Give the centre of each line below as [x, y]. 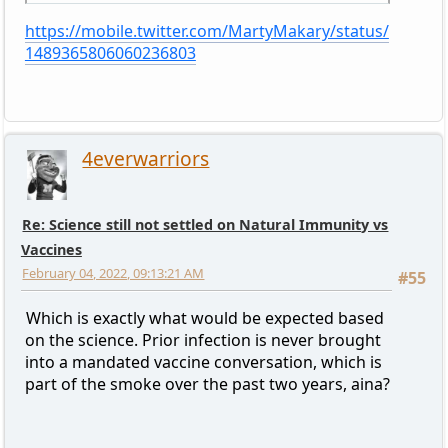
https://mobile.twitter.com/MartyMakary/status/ [206, 30]
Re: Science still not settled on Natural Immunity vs [205, 224]
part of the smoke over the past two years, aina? [207, 383]
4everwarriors [146, 158]
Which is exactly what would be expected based [205, 317]
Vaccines [51, 249]
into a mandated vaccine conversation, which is [203, 361]
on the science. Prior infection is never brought [202, 339]
